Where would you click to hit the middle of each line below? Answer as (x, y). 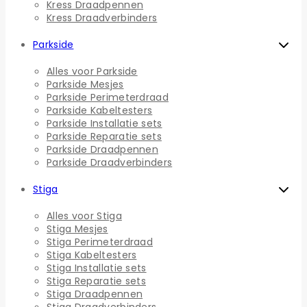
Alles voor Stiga (84, 216)
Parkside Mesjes (85, 85)
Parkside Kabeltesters (100, 111)
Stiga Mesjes (77, 229)
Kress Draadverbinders (102, 18)
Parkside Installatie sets (105, 124)
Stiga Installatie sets (97, 268)
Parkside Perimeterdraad (108, 98)
